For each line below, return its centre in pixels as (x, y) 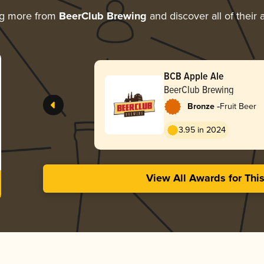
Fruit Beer (238, 106)
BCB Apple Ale (194, 75)
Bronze (201, 106)
